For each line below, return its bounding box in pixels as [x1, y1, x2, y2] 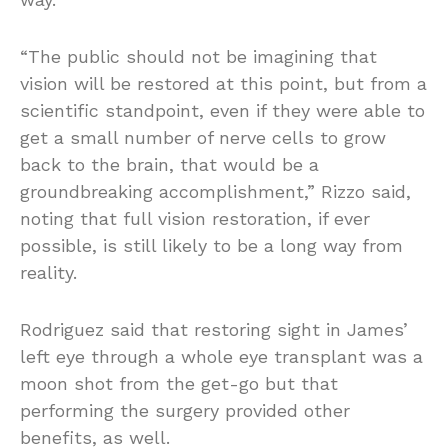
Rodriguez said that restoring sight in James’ [20, 319, 408, 341]
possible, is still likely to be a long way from [20, 235, 403, 257]
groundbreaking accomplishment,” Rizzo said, [20, 181, 411, 203]
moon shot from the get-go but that [20, 373, 338, 395]
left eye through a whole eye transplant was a [20, 346, 423, 368]
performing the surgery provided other [20, 400, 350, 422]
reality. [20, 262, 83, 284]
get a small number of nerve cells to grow [20, 127, 386, 149]
